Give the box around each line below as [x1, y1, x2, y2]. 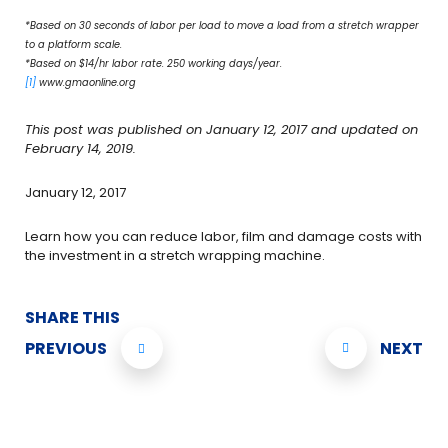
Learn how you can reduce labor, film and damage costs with [25, 227, 422, 247]
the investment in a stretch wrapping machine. [25, 246, 325, 266]
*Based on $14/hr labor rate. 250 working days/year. [25, 56, 282, 70]
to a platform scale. [25, 37, 122, 51]
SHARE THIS [25, 306, 120, 330]
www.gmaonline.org [36, 75, 136, 89]
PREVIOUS [25, 336, 107, 360]
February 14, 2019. [25, 139, 136, 159]
